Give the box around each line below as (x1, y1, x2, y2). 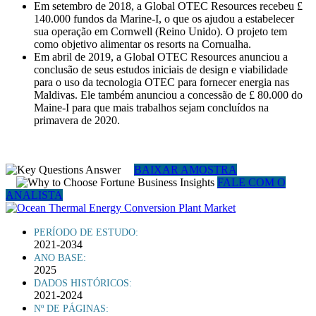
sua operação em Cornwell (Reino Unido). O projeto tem (34, 25, 287, 38)
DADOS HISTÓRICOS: (34, 278, 132, 289)
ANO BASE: (34, 253, 86, 264)
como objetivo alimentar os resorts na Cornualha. (34, 38, 251, 51)
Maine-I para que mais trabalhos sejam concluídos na (34, 102, 269, 114)
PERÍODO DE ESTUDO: (34, 227, 138, 238)
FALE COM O (217, 176, 286, 189)
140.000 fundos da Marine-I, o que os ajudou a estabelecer (34, 13, 294, 25)
